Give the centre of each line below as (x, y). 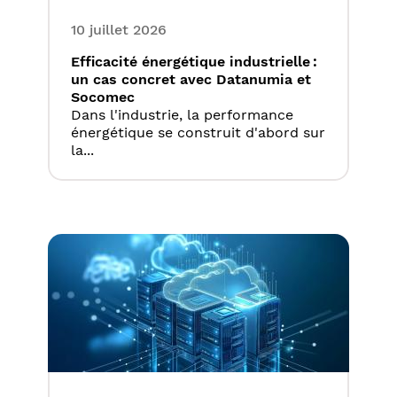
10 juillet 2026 (119, 30)
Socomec (103, 97)
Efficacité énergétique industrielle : (194, 62)
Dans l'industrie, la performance (182, 115)
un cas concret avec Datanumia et (191, 80)
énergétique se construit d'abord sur (198, 133)
